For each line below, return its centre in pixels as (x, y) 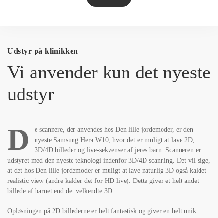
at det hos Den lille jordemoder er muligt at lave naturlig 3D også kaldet (107, 171)
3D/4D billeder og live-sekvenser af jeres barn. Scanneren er (118, 150)
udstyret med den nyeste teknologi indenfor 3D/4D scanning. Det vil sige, (109, 160)
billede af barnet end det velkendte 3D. (61, 191)
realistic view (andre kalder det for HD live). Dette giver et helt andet (103, 181)
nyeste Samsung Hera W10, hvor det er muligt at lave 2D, (115, 140)
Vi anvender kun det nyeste (109, 72)
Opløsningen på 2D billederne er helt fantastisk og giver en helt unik (102, 211)
